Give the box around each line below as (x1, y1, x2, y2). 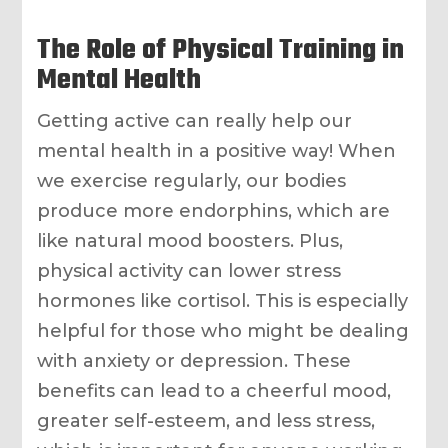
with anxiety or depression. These (37, 349, 352, 372)
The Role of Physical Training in (37, 28, 405, 72)
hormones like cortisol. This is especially (37, 289, 409, 312)
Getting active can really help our (37, 109, 353, 132)
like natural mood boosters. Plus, (37, 229, 344, 252)
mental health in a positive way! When (37, 139, 397, 162)
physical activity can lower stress (37, 259, 342, 282)
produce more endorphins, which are (37, 199, 391, 222)
